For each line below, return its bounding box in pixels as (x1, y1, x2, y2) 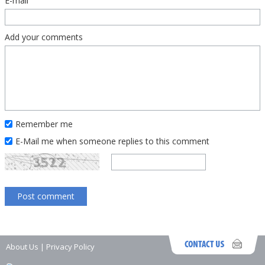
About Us (6, 241, 38, 252)
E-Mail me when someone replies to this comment (15, 135, 209, 147)
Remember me (15, 118, 73, 130)
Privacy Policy (46, 241, 95, 252)
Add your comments (5, 31, 83, 43)
